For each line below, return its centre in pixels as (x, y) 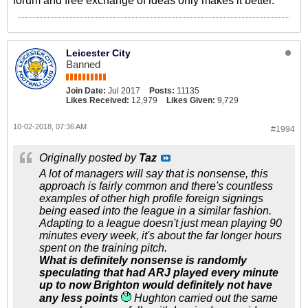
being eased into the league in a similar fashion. (155, 211)
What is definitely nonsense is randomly (143, 260)
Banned (83, 64)
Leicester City (98, 53)
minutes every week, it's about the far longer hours (161, 235)
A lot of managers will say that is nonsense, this (154, 174)
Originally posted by (89, 158)
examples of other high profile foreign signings (151, 198)
